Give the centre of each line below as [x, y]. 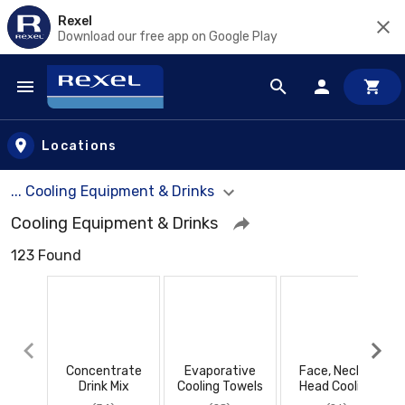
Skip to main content [95, 104]
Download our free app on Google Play [168, 36]
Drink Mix [104, 386]
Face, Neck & [337, 371]
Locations [80, 146]
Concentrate [104, 371]
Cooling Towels [220, 386]
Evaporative [220, 371]
